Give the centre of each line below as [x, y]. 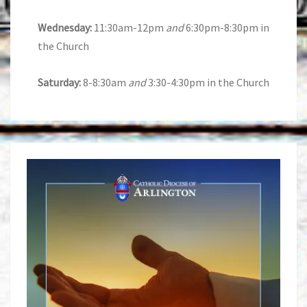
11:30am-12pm [129, 27]
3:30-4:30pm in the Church [208, 82]
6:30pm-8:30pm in [226, 27]
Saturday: [60, 82]
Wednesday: [65, 27]
